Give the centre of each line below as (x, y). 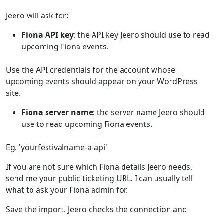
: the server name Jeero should (149, 112)
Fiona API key (47, 35)
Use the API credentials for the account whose (91, 70)
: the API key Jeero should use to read (142, 35)
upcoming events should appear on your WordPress (102, 81)
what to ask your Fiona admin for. (67, 190)
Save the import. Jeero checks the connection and (96, 209)
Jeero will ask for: (37, 15)
